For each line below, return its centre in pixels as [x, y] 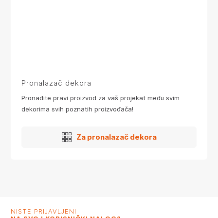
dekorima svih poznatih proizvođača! [77, 109]
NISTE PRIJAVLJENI [44, 211]
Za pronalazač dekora [116, 137]
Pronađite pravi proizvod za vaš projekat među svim [100, 98]
